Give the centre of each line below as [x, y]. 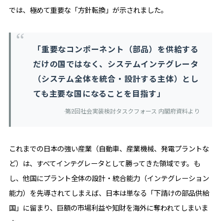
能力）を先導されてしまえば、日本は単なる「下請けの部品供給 [109, 193]
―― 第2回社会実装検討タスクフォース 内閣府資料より [132, 111]
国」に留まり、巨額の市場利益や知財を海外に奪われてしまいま [108, 208]
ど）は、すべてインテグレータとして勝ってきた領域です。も [104, 164]
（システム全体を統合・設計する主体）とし [116, 79]
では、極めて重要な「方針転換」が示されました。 [88, 10]
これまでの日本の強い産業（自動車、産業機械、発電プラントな [109, 149]
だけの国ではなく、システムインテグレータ [116, 64]
